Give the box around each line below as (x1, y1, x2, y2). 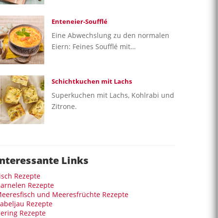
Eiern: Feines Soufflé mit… (52, 41, 136, 51)
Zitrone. (52, 101, 77, 111)
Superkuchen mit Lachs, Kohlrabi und (52, 90, 174, 100)
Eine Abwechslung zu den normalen (52, 30, 169, 40)
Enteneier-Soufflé (52, 17, 108, 26)
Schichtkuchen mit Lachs (52, 76, 132, 86)
